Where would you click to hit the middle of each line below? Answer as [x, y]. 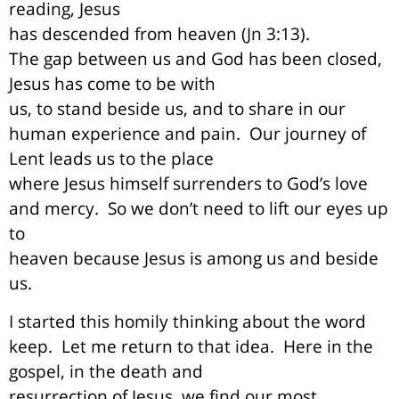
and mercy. [54, 208]
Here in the [328, 346]
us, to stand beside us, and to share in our [177, 109]
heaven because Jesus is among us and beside [194, 258]
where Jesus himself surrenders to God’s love [188, 183]
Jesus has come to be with [112, 84]
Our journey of [308, 134]
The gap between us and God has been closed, [195, 59]
